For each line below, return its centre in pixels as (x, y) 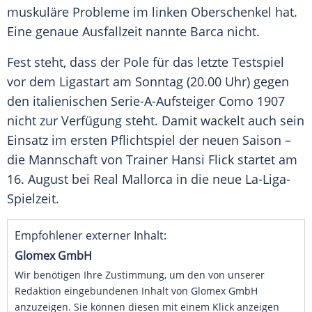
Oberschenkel (231, 12)
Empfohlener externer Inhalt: (91, 236)
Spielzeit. (33, 199)
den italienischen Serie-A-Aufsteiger (113, 101)
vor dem (33, 82)
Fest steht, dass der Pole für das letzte (119, 62)
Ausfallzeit (112, 32)
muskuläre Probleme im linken (99, 12)
